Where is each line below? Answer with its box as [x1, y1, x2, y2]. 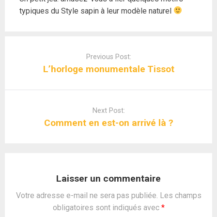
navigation [4, 49, 39, 59]
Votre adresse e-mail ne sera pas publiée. [15, 190, 158, 200]
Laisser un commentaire [56, 172, 161, 184]
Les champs [159, 190, 201, 200]
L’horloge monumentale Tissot [43, 63, 174, 75]
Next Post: [92, 106, 125, 115]
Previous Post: [86, 52, 131, 61]
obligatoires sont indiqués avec [52, 202, 161, 212]
